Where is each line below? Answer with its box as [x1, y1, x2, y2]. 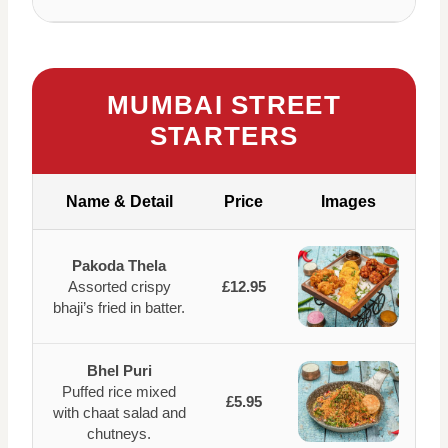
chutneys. [87, 425, 151, 442]
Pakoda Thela [72, 257, 166, 274]
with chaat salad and [52, 404, 186, 421]
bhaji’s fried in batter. [53, 299, 185, 316]
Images [321, 193, 376, 210]
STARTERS [149, 121, 299, 151]
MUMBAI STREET [107, 90, 341, 120]
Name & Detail [65, 193, 173, 210]
